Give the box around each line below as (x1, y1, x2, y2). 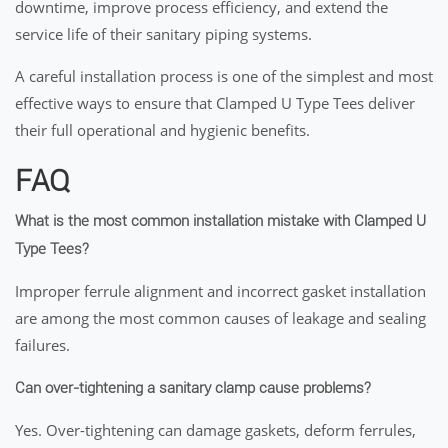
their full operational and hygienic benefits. (15, 120, 310, 140)
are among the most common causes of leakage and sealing (15, 308, 426, 328)
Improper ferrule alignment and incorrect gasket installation (15, 281, 426, 301)
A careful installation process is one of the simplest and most (15, 66, 433, 86)
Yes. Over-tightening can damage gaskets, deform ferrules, (15, 420, 416, 440)
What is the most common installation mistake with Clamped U (15, 212, 426, 230)
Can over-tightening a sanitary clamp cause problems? (15, 379, 371, 397)
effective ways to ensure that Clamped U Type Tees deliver (15, 93, 415, 113)
